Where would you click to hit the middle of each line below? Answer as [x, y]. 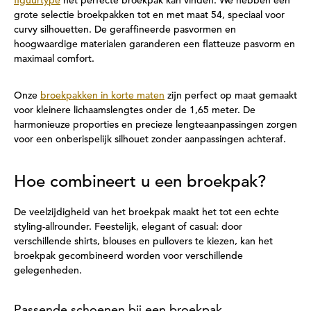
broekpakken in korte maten [102, 95]
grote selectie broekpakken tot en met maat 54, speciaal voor [149, 15]
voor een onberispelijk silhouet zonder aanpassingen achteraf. [150, 139]
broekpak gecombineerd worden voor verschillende [128, 255]
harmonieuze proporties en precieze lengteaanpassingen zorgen [155, 124]
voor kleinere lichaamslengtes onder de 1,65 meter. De [135, 110]
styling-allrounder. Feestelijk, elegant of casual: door [128, 226]
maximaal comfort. [54, 58]
